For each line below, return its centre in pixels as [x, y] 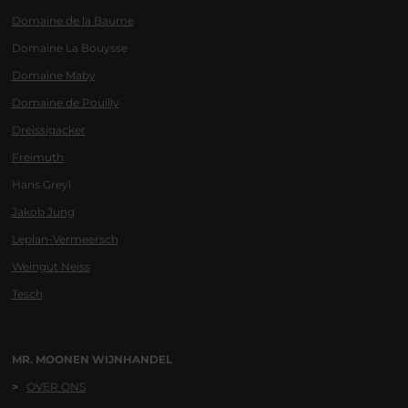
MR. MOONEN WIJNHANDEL [92, 360]
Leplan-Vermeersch [65, 240]
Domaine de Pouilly [65, 103]
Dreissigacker [48, 130]
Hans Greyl [41, 185]
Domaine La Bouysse [69, 48]
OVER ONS [56, 387]
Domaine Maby [53, 76]
